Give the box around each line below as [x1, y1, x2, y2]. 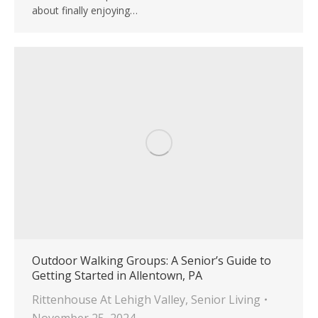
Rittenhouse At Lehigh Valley [32, 292, 185, 308]
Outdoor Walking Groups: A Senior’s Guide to [32, 253, 271, 269]
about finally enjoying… [32, 4, 138, 18]
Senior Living [191, 292, 261, 308]
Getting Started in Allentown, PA [32, 268, 202, 284]
